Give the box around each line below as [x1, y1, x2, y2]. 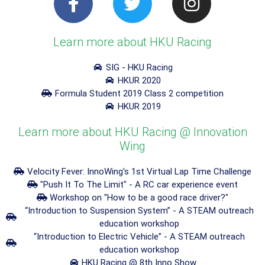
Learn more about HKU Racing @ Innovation [18, 125, 247, 140]
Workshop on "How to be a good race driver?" [50, 192, 229, 203]
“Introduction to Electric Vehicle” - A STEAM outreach [33, 231, 245, 243]
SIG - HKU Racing [105, 62, 173, 73]
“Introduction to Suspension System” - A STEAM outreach [24, 205, 254, 216]
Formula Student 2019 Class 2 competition [54, 88, 224, 99]
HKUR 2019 [117, 101, 161, 112]
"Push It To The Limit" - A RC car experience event [40, 179, 238, 190]
